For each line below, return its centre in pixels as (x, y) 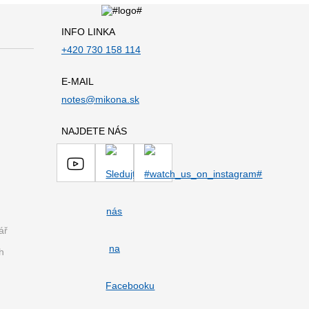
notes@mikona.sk (100, 99)
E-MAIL (77, 81)
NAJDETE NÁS (94, 131)
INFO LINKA (88, 32)
